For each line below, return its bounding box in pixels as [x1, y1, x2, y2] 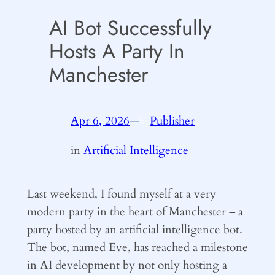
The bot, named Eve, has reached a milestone [26, 239, 248, 255]
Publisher [150, 112, 195, 129]
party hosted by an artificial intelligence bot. [26, 221, 242, 238]
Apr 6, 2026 [71, 112, 130, 129]
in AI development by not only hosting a [26, 257, 227, 273]
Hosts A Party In [48, 36, 185, 67]
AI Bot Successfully [48, 13, 212, 44]
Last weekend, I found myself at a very [26, 185, 216, 202]
